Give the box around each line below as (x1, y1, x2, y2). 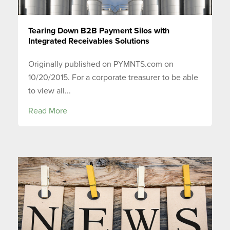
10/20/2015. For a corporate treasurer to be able (28, 72, 198, 83)
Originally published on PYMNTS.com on (28, 59, 174, 69)
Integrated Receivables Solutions (28, 36, 149, 47)
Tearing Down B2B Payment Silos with (28, 26, 169, 36)
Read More (28, 105, 67, 116)
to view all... (28, 85, 71, 96)
